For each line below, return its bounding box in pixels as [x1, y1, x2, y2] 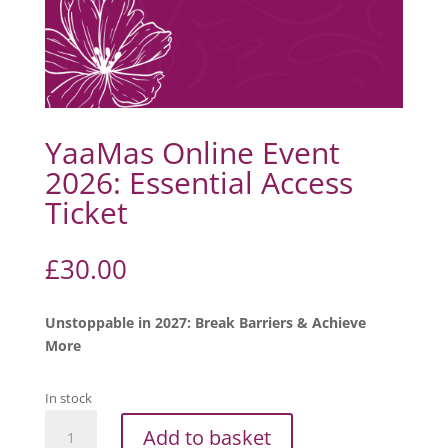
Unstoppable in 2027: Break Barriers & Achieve [44, 313, 366, 333]
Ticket [44, 192, 128, 234]
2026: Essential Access [44, 162, 353, 204]
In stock [44, 389, 92, 408]
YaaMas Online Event [44, 132, 340, 174]
